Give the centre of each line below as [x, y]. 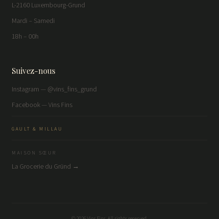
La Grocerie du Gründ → [45, 167]
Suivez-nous [33, 71]
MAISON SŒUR [34, 153]
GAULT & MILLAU [37, 129]
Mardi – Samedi [33, 21]
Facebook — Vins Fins [42, 105]
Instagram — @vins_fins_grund [54, 89]
